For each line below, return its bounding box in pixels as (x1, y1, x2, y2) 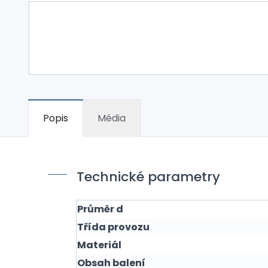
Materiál (77, 238, 121, 252)
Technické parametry (77, 167, 220, 186)
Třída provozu (77, 220, 150, 234)
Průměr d (77, 202, 123, 216)
